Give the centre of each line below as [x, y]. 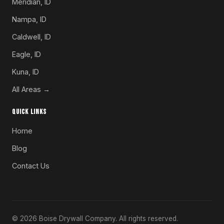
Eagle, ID [26, 54]
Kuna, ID [25, 71]
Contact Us [31, 165]
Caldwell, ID [31, 36]
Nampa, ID [29, 19]
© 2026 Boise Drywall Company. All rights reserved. [95, 218]
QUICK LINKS [29, 111]
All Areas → [31, 89]
